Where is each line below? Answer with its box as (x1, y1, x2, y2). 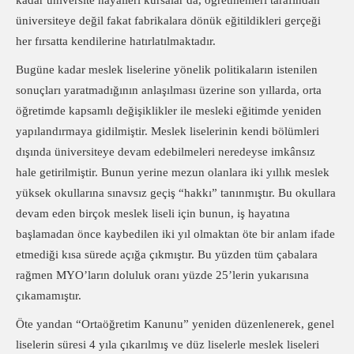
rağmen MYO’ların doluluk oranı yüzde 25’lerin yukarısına (16, 269, 309, 281)
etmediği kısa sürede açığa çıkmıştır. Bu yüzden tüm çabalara (16, 248, 318, 261)
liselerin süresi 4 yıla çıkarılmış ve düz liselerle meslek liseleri (16, 338, 319, 351)
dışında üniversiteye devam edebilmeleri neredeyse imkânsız (16, 145, 315, 158)
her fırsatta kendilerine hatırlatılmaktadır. (16, 35, 216, 47)
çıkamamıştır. (16, 289, 81, 302)
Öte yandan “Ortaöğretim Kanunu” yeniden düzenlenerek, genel (16, 318, 334, 330)
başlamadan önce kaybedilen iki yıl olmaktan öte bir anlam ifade (16, 228, 335, 240)
